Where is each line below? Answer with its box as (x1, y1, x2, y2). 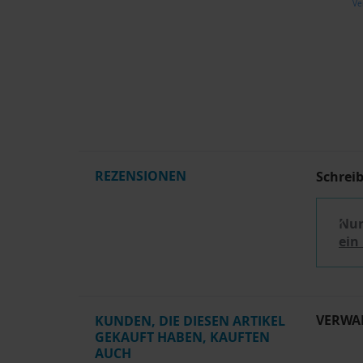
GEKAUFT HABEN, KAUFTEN (95, 328, 270, 347)
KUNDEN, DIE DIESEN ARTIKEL (95, 312, 285, 331)
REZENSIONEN (95, 167, 186, 186)
